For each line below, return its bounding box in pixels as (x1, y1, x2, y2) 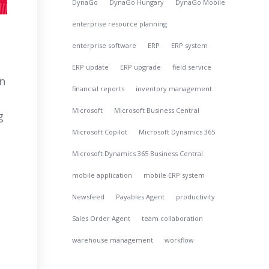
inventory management (136, 84, 213, 93)
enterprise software (72, 41, 137, 50)
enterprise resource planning (72, 19, 168, 28)
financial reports (72, 84, 125, 93)
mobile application (72, 171, 133, 180)
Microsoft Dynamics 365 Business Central (72, 149, 204, 158)
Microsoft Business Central (114, 106, 200, 115)
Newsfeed (72, 192, 105, 201)
